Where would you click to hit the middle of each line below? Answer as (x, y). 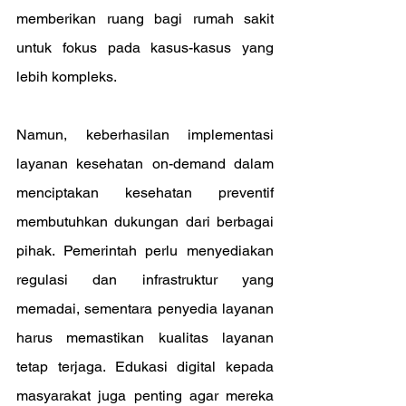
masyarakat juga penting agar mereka (145, 396)
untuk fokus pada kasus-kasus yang (145, 48)
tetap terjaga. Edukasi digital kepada (145, 367)
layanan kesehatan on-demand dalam (145, 164)
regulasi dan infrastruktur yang (145, 280)
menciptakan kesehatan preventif (145, 193)
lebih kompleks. (67, 77)
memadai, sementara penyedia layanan (145, 309)
